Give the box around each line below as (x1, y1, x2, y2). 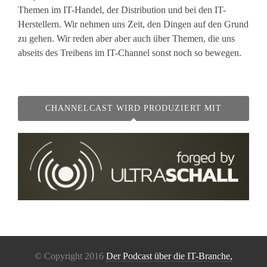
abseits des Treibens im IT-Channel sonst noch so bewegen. (18, 48, 241, 58)
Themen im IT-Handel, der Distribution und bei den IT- (18, 5, 226, 15)
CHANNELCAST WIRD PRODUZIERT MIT (45, 104, 222, 113)
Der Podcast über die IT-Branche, (106, 250, 232, 261)
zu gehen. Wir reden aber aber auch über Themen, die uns (18, 33, 235, 44)
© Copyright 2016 (35, 250, 106, 261)
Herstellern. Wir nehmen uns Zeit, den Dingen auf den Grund (18, 19, 249, 29)
